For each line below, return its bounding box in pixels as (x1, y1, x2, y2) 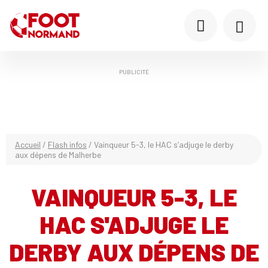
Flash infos (48, 139, 87, 150)
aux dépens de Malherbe (15, 150, 101, 160)
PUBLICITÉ (119, 68, 149, 75)
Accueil (15, 139, 41, 150)
